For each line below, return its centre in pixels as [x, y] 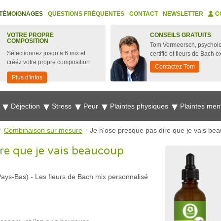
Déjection [26, 106]
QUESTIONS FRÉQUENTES [86, 14]
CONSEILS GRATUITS [181, 35]
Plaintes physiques [140, 106]
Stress [63, 106]
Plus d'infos [27, 77]
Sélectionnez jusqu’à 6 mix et [46, 53]
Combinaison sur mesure [43, 130]
